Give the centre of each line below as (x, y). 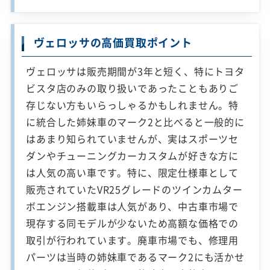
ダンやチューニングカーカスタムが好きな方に (133, 156)
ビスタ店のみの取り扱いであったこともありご (133, 88)
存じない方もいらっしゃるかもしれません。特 (133, 105)
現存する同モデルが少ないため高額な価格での (133, 223)
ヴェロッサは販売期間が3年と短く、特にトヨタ (135, 71)
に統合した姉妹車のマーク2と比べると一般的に (135, 122)
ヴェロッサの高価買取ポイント (113, 43)
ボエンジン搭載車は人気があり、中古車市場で (133, 206)
